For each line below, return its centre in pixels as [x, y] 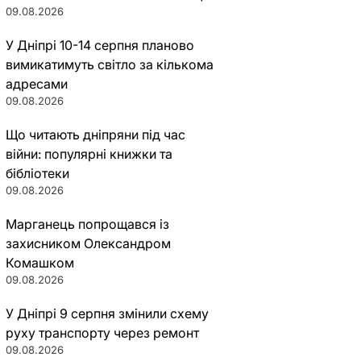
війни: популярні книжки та [89, 154]
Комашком [39, 263]
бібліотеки [37, 173]
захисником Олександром [88, 243]
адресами [36, 84]
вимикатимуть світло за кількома [109, 64]
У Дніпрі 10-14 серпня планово [100, 45]
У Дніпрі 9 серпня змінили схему [107, 313]
